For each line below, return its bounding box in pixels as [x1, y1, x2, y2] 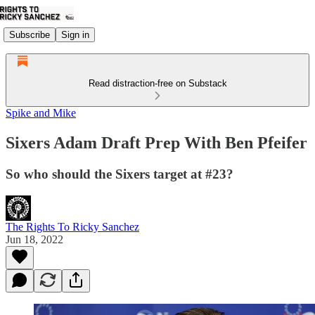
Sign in [61, 29, 89, 40]
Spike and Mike [6, 107, 76, 119]
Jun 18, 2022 [6, 233, 63, 245]
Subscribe [9, 29, 50, 40]
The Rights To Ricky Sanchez [6, 220, 139, 233]
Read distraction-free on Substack [88, 78, 227, 89]
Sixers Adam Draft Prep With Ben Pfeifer [6, 133, 307, 152]
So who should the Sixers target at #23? [6, 166, 233, 181]
